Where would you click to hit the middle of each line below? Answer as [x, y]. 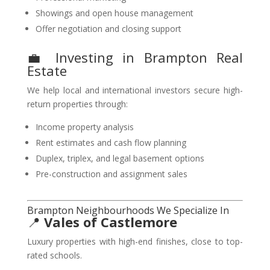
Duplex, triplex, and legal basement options [120, 158]
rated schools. [54, 255]
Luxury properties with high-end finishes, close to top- [135, 241]
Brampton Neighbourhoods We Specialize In [128, 210]
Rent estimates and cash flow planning [111, 143]
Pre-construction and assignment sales [111, 174]
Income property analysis [84, 127]
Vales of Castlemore [110, 222]
